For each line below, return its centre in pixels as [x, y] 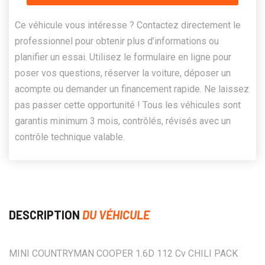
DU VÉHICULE [116, 214]
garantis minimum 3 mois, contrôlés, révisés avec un [123, 121]
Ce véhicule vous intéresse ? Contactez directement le [128, 25]
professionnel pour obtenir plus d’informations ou [117, 41]
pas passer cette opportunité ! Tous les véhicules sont [128, 105]
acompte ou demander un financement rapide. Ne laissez [132, 89]
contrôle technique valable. [70, 137]
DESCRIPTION [46, 214]
